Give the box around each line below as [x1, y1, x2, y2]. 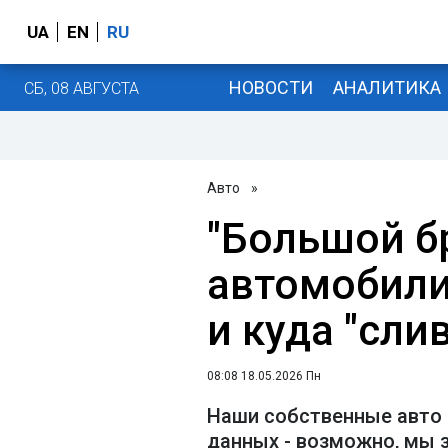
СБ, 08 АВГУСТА [24, 78, 139, 98]
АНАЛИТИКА [332, 76, 441, 98]
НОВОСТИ [228, 76, 313, 98]
